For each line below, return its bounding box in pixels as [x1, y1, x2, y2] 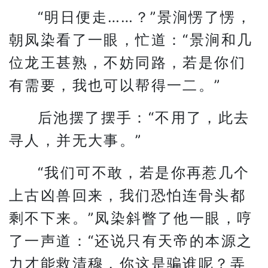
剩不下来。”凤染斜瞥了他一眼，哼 [9, 209, 253, 227]
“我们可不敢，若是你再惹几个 [38, 164, 250, 181]
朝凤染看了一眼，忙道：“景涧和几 [9, 31, 253, 48]
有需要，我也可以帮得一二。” [9, 77, 221, 94]
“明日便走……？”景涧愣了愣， [38, 8, 252, 26]
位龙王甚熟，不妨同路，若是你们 [9, 54, 246, 71]
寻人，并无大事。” [9, 132, 142, 149]
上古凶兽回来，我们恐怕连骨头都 [9, 187, 246, 204]
